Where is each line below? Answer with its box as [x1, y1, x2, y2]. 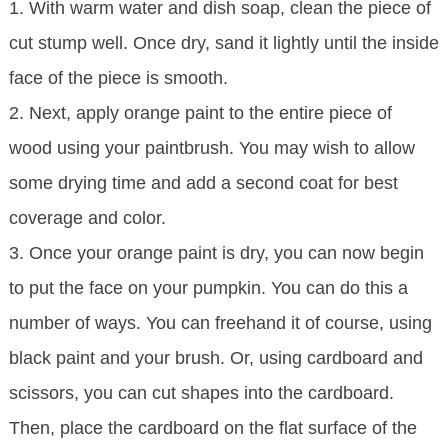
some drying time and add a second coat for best [8, 173, 398, 194]
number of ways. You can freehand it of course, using [8, 313, 432, 334]
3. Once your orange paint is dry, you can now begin [8, 243, 424, 264]
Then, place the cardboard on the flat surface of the [8, 418, 417, 439]
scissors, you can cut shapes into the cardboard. [8, 383, 394, 404]
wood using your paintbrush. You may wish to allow [8, 138, 415, 159]
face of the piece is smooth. [8, 68, 228, 89]
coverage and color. [8, 208, 166, 229]
